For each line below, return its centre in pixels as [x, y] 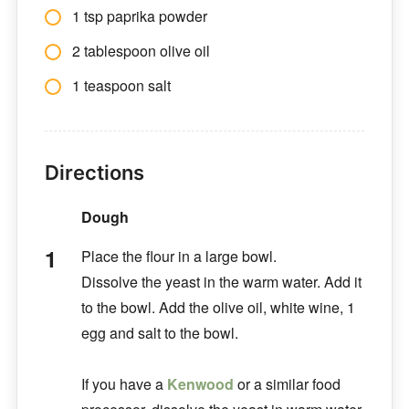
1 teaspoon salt [121, 85]
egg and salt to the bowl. [159, 332]
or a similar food [287, 383]
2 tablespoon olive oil [141, 50]
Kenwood [200, 383]
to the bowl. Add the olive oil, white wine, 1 [218, 307]
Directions [94, 172]
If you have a [124, 383]
